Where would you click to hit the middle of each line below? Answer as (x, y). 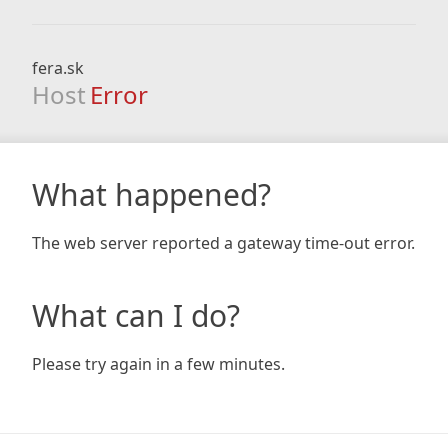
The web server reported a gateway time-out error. (223, 243)
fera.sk (58, 68)
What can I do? (136, 315)
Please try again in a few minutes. (158, 364)
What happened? (151, 194)
